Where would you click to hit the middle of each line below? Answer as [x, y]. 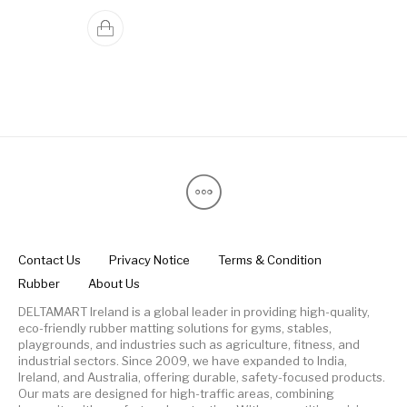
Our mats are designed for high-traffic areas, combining [176, 393]
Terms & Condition [270, 260]
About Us [114, 284]
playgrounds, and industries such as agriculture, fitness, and [189, 344]
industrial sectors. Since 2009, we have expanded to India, [183, 360]
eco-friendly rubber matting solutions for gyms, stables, [175, 328]
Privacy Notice [150, 260]
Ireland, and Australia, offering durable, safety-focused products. [202, 377]
